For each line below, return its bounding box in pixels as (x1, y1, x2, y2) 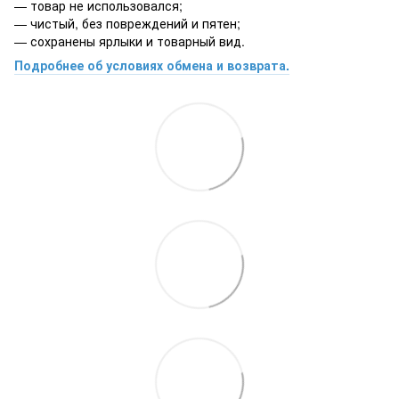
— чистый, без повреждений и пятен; (14, 14, 240, 32)
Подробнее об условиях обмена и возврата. (14, 56, 289, 74)
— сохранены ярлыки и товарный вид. (14, 32, 245, 50)
